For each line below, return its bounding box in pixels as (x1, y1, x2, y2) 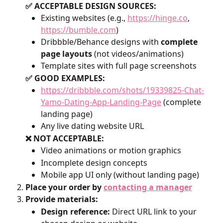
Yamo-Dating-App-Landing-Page (41, 97, 161, 108)
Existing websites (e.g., (41, 12, 127, 24)
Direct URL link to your (110, 206, 199, 217)
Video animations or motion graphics (41, 145, 181, 156)
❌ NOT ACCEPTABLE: (25, 132, 104, 144)
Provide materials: (25, 194, 98, 205)
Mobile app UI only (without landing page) (41, 169, 199, 181)
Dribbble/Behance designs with (41, 36, 161, 48)
